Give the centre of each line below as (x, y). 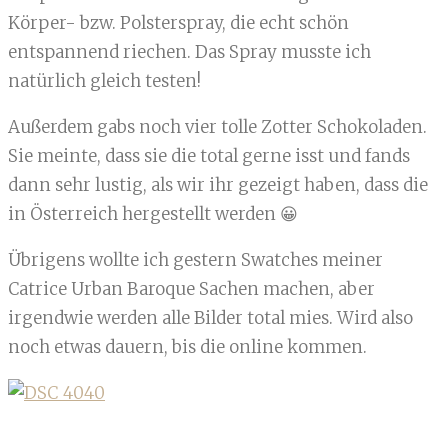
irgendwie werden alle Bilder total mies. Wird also (210, 318)
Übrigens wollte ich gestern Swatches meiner (195, 260)
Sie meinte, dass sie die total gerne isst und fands (209, 156)
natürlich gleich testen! (104, 81)
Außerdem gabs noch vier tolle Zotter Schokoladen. (217, 127)
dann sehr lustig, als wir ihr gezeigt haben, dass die (218, 185)
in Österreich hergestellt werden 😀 (153, 214)
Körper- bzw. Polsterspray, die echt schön (178, 23)
